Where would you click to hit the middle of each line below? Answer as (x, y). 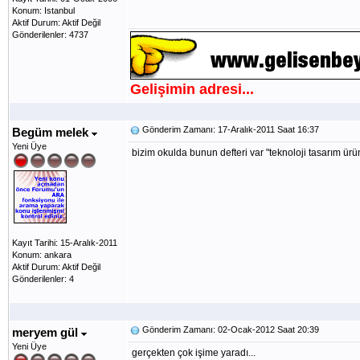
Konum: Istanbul (43, 10)
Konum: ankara (42, 255)
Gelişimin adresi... (192, 89)
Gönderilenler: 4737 (50, 35)
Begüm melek (52, 132)
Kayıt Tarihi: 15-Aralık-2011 (65, 243)
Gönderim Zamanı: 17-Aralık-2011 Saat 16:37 (229, 129)
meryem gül (47, 332)
